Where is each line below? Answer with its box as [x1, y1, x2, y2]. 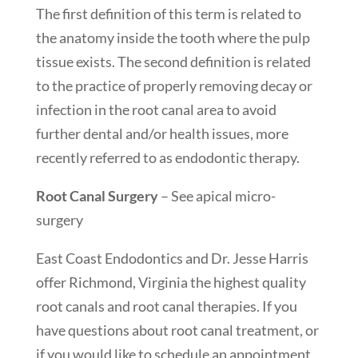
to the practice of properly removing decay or [35, 76, 312, 94]
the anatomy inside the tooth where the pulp [35, 28, 310, 46]
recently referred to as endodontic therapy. [35, 148, 300, 166]
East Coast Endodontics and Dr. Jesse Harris [35, 249, 308, 267]
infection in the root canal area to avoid [35, 100, 276, 118]
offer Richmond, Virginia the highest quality [35, 272, 306, 291]
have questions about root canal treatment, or [35, 320, 319, 339]
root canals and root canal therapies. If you [35, 296, 297, 315]
